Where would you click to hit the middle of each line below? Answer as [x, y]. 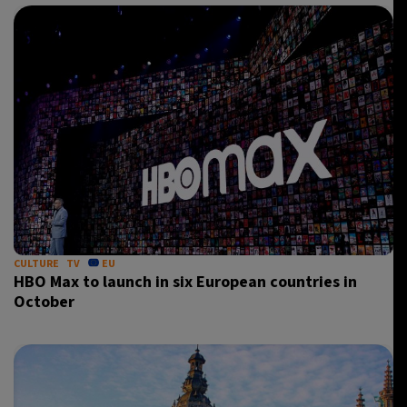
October [44, 302]
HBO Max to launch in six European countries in [185, 282]
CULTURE [36, 264]
